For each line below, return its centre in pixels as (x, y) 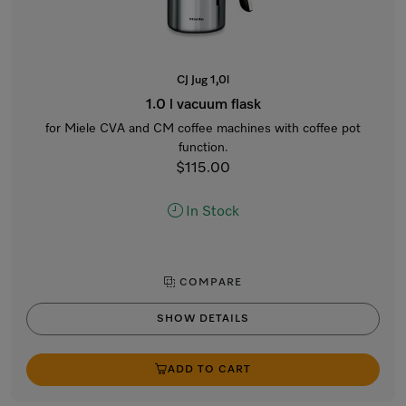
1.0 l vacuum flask (203, 105)
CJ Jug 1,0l (203, 80)
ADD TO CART (209, 370)
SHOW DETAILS (203, 319)
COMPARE (209, 283)
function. (203, 148)
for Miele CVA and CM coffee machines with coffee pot (203, 129)
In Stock (212, 212)
